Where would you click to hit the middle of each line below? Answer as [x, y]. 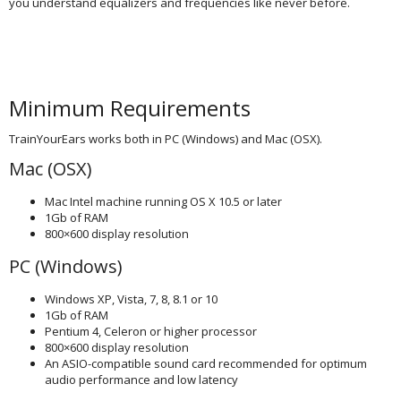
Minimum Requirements [130, 108]
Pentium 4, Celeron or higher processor [151, 331]
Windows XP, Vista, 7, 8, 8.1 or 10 [131, 299]
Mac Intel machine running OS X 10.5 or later [163, 201]
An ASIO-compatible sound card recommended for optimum [206, 363]
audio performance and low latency [141, 380]
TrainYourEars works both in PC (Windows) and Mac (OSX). [166, 139]
